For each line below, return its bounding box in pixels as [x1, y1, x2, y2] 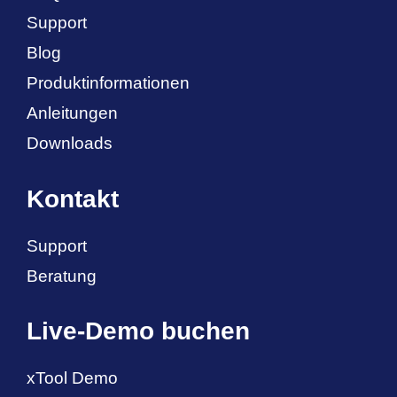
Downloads [27, 134, 113, 153]
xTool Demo [27, 369, 118, 388]
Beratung [27, 266, 97, 285]
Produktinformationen [27, 74, 190, 93]
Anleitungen [27, 104, 118, 123]
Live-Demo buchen [27, 317, 250, 346]
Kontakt [27, 184, 119, 213]
